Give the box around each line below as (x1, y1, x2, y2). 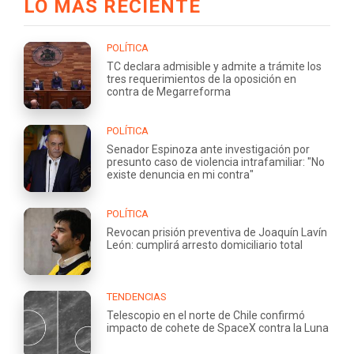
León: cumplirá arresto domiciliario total (107, 238, 303, 251)
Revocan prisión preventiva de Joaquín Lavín (107, 225, 327, 239)
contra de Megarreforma (107, 85, 231, 98)
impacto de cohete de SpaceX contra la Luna (107, 321, 329, 334)
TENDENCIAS (107, 290, 167, 303)
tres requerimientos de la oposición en (107, 72, 296, 85)
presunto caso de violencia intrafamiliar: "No (107, 155, 325, 168)
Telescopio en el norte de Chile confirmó (107, 308, 305, 322)
